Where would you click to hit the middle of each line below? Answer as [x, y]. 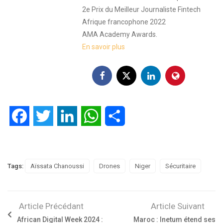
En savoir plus [104, 47]
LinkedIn [92, 116]
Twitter [65, 116]
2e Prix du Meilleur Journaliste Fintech [141, 10]
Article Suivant [178, 206]
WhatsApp [119, 116]
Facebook [47, 116]
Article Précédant [51, 206]
